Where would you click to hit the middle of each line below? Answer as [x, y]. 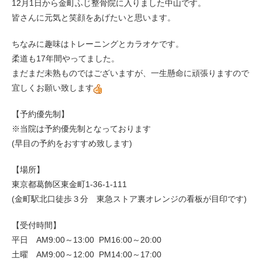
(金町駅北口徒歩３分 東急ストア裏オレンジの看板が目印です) [129, 199]
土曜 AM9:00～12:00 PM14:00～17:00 [87, 255]
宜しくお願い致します [53, 88]
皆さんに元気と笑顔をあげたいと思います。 [94, 18]
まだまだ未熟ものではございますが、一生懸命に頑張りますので [130, 73]
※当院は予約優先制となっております [81, 129]
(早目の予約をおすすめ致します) [72, 144]
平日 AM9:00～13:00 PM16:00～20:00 [87, 240]
